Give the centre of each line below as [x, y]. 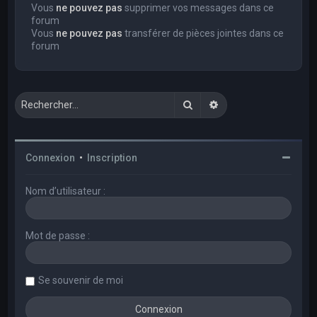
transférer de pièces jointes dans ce [203, 33]
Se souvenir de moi [81, 280]
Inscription [113, 157]
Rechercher [219, 104]
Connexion [51, 157]
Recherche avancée [264, 104]
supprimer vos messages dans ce [198, 7]
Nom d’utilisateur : [66, 191]
